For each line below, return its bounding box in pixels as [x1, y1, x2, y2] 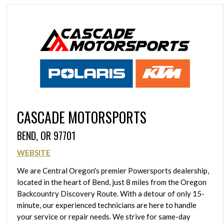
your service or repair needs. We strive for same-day [17, 212, 190, 221]
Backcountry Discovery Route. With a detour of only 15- [17, 189, 204, 198]
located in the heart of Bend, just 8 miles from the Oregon [17, 177, 206, 187]
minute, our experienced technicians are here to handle [17, 200, 196, 210]
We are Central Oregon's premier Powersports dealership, [17, 166, 209, 175]
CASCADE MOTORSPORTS [17, 106, 146, 127]
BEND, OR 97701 [17, 127, 75, 143]
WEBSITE [17, 148, 50, 157]
